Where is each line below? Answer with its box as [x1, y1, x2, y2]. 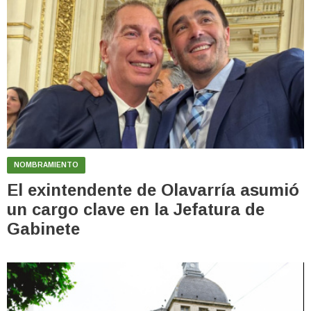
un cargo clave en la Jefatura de [7, 199, 264, 219]
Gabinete [7, 219, 80, 238]
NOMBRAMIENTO [14, 160, 78, 169]
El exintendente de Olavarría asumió [7, 180, 299, 199]
